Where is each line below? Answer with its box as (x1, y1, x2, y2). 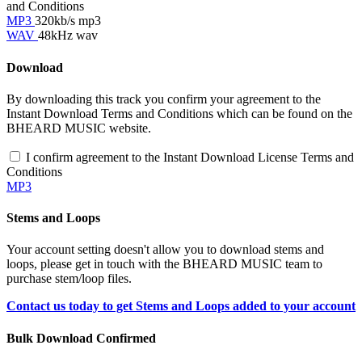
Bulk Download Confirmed (6, 330, 156, 345)
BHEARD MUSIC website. (6, 120, 151, 135)
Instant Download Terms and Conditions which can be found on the (6, 106, 352, 120)
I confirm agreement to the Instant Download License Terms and (26, 149, 354, 164)
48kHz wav (38, 28, 98, 43)
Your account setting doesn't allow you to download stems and (6, 242, 324, 257)
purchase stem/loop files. (6, 271, 132, 286)
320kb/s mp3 (35, 14, 101, 28)
